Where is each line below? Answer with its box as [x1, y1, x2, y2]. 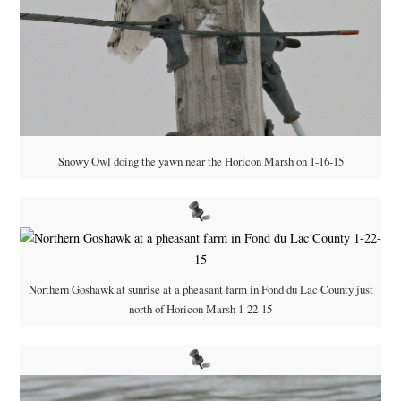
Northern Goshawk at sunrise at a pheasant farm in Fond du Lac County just [28, 281, 373, 298]
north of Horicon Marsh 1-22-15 [129, 301, 272, 318]
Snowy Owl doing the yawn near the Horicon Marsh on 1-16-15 [57, 153, 344, 170]
